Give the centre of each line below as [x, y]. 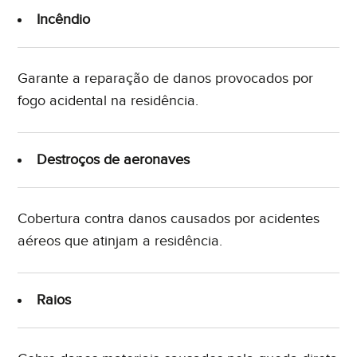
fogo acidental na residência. [108, 101]
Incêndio [64, 20]
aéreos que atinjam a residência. [120, 241]
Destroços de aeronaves [114, 160]
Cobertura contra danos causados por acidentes [169, 219]
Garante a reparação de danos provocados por [166, 79]
